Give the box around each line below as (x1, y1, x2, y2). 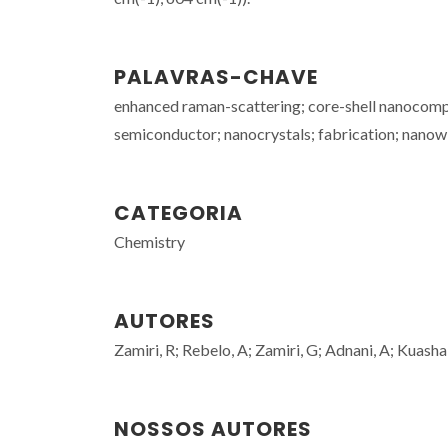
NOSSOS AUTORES (114, 415, 312, 443)
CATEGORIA (114, 199, 243, 227)
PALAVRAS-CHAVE (114, 63, 318, 91)
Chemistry (114, 232, 185, 251)
